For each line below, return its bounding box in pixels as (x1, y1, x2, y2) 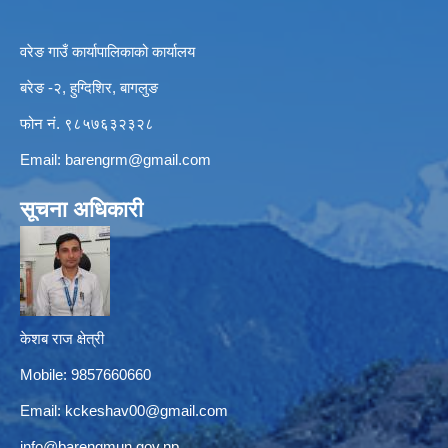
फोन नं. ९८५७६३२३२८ (20, 115, 154, 133)
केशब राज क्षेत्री (20, 330, 104, 348)
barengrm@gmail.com (65, 151, 211, 169)
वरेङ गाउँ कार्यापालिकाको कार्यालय (20, 43, 195, 61)
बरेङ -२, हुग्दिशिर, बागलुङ (20, 79, 158, 97)
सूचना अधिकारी (20, 197, 143, 223)
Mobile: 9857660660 (20, 366, 151, 384)
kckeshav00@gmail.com (65, 402, 228, 420)
